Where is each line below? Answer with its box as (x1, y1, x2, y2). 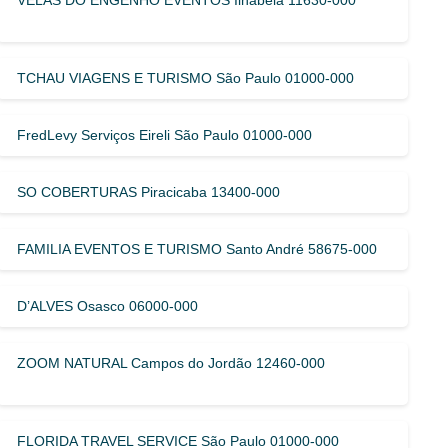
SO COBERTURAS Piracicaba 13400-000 (17, 183, 281, 200)
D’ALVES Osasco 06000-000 (17, 297, 199, 314)
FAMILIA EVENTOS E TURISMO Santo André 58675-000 (17, 240, 378, 257)
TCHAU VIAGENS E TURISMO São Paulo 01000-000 (17, 69, 355, 86)
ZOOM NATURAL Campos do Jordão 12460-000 (17, 354, 326, 371)
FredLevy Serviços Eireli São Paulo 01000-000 (17, 126, 313, 143)
